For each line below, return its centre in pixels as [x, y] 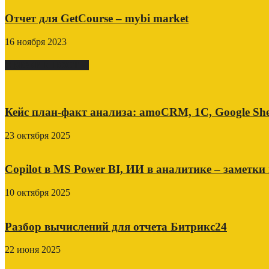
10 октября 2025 [38, 192]
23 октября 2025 [38, 135]
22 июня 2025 [33, 250]
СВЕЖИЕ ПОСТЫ [47, 65]
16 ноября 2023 [36, 41]
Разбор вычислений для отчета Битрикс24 [116, 226]
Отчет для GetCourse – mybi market [97, 18]
